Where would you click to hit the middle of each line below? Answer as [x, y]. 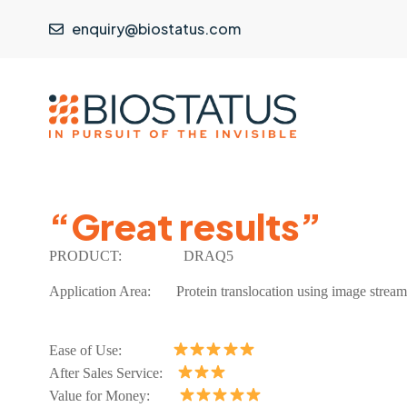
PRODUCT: [107, 256]
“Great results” [185, 226]
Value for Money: [114, 395]
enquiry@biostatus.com [156, 28]
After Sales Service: [113, 372]
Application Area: [112, 292]
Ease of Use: [110, 350]
